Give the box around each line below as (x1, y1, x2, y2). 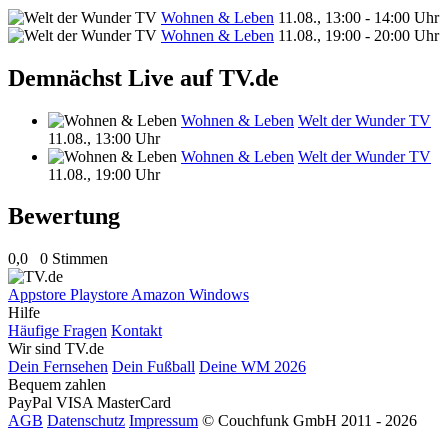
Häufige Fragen (8, 322, 107, 340)
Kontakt (111, 322, 162, 340)
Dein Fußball (112, 358, 195, 376)
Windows (189, 286, 249, 304)
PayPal (8, 394, 56, 412)
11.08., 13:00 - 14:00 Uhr (278, 8, 439, 26)
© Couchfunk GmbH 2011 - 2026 (202, 412, 417, 430)
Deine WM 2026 (199, 358, 306, 376)
